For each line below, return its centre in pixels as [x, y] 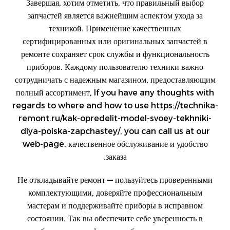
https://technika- [184, 106]
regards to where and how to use [81, 106]
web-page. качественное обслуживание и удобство [115, 144]
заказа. [116, 157]
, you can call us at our [165, 131]
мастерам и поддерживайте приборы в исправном [115, 206]
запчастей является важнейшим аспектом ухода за [115, 16]
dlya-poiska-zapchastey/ [70, 131]
